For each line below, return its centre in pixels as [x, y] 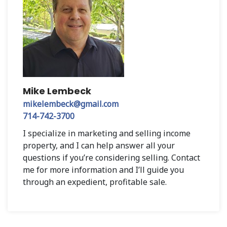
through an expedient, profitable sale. [95, 182]
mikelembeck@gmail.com [71, 104]
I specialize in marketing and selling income [107, 133]
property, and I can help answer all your [99, 145]
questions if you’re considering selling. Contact [111, 157]
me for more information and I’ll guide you [103, 169]
